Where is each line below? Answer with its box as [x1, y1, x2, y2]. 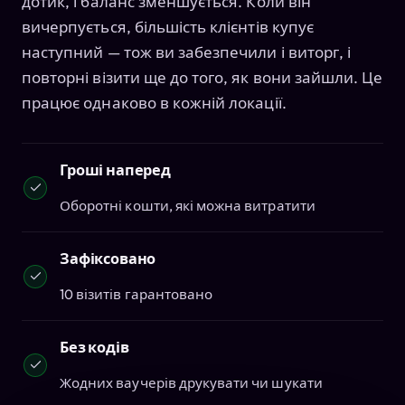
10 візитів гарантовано [60, 286, 213, 304]
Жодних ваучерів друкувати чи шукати [60, 374, 323, 392]
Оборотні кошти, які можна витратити [60, 197, 316, 215]
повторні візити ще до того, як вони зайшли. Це [22, 68, 383, 88]
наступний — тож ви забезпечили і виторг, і [22, 42, 352, 62]
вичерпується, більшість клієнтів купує [22, 17, 314, 37]
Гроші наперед [60, 161, 171, 180]
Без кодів [60, 338, 129, 357]
